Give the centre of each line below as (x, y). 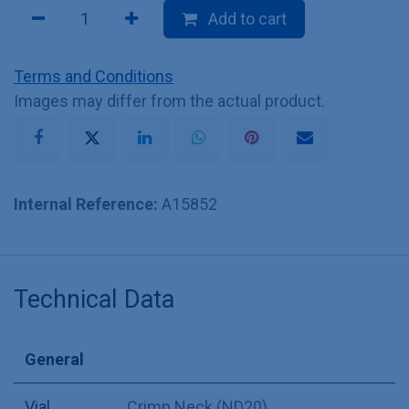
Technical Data (94, 300)
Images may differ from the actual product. (169, 101)
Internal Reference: (88, 204)
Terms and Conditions (94, 77)
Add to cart (246, 19)
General (54, 360)
